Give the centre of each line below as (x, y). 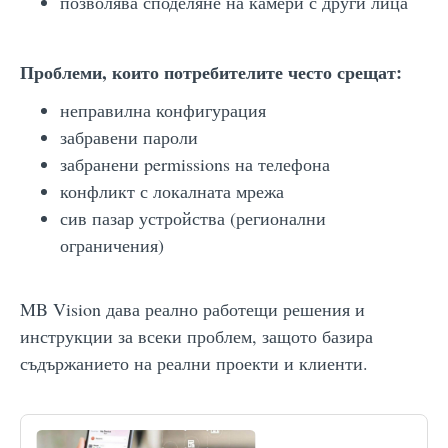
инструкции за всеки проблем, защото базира (196, 335)
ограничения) (112, 244)
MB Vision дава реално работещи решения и (192, 308)
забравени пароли (129, 136)
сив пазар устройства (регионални (193, 217)
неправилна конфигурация (163, 109)
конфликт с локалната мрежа (172, 190)
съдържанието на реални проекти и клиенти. (194, 362)
